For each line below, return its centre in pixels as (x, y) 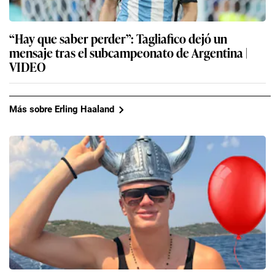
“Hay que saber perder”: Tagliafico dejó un (118, 38)
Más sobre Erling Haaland (62, 110)
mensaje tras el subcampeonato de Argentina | (128, 52)
